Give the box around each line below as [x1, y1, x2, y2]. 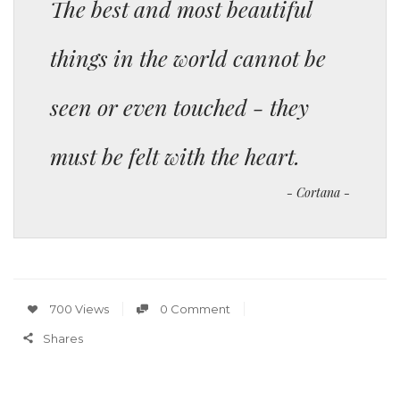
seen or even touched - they [50, 92, 309, 121]
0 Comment [157, 302, 230, 316]
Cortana [296, 184, 340, 201]
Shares [43, 330, 83, 346]
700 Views [47, 302, 109, 316]
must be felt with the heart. [50, 141, 300, 171]
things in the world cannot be [50, 43, 326, 72]
